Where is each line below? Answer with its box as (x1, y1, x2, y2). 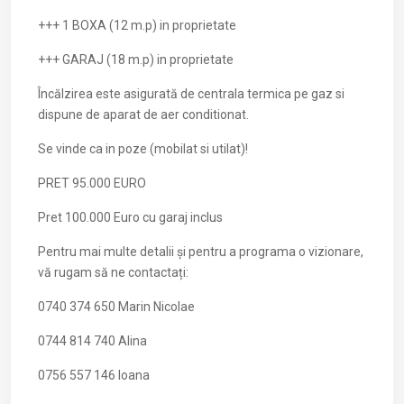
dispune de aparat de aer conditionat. (38, 107, 249, 122)
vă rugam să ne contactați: (38, 265, 188, 280)
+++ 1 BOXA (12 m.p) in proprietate (38, 18, 236, 32)
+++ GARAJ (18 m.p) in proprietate (38, 52, 234, 67)
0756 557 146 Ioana (38, 368, 150, 382)
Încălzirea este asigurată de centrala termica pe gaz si (38, 87, 344, 101)
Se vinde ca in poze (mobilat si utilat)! (38, 142, 248, 156)
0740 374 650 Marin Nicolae (38, 299, 195, 314)
